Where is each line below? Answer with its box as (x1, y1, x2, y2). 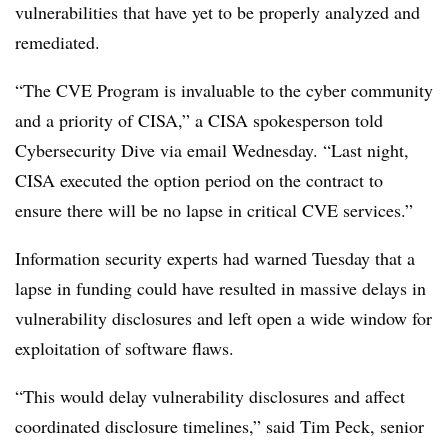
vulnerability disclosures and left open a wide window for (15, 306, 432, 330)
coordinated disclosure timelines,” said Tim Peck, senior (15, 414, 424, 438)
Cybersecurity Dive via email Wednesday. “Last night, (15, 138, 409, 162)
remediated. (15, 30, 100, 54)
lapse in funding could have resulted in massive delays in (15, 276, 426, 300)
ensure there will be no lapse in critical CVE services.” (15, 198, 413, 222)
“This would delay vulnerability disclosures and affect (15, 384, 405, 408)
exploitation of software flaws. (15, 336, 240, 360)
